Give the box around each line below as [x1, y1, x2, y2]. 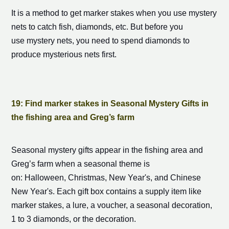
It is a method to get [11, 9, 83, 18]
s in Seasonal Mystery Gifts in [94, 99, 209, 108]
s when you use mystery [129, 9, 217, 18]
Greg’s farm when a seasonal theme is [11, 159, 150, 169]
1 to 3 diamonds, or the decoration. [11, 215, 136, 224]
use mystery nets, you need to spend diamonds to [11, 36, 190, 45]
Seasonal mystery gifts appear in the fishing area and [11, 146, 203, 155]
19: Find [11, 99, 44, 108]
